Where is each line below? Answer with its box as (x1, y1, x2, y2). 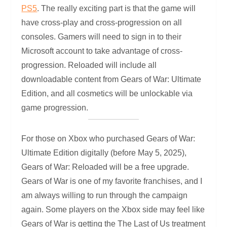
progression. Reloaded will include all (21, 60, 157, 69)
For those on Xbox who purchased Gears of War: (21, 134, 196, 143)
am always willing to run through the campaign (21, 191, 188, 200)
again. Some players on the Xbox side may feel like (21, 205, 205, 214)
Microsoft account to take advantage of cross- (21, 46, 183, 55)
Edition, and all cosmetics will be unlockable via (21, 89, 193, 98)
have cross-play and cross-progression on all (21, 18, 182, 27)
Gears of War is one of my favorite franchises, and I (21, 176, 203, 185)
